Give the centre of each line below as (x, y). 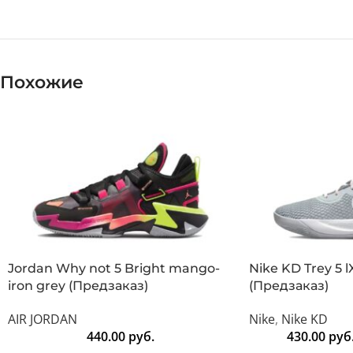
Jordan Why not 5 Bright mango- (114, 269)
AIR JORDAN (43, 320)
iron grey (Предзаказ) (78, 286)
